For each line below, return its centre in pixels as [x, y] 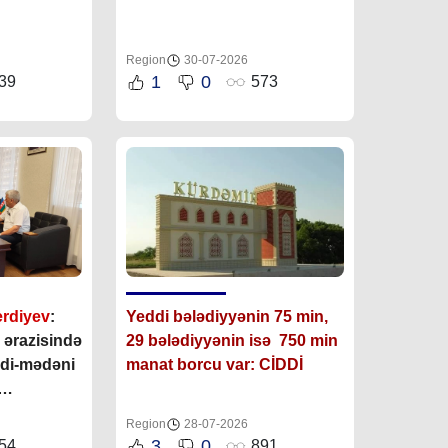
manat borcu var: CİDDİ [214, 364]
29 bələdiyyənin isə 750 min [231, 340]
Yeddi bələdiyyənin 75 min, [228, 316]
